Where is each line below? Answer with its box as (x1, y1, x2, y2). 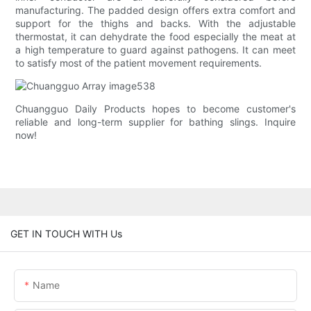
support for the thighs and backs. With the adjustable (15, 17, 296, 30)
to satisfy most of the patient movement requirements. (15, 57, 262, 69)
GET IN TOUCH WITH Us (10, 227, 122, 239)
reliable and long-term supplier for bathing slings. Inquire (15, 116, 296, 128)
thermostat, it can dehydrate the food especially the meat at (15, 31, 296, 43)
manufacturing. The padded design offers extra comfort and (15, 4, 296, 17)
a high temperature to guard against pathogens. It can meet (15, 44, 296, 56)
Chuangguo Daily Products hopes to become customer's (15, 103, 296, 115)
